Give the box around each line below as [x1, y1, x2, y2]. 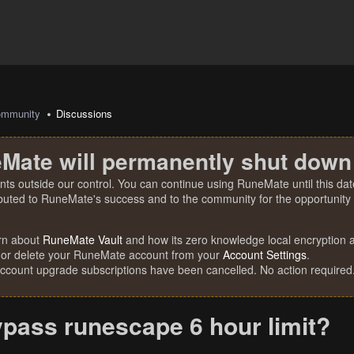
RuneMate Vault [43, 232, 122, 247]
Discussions [56, 106, 113, 121]
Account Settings [223, 247, 307, 262]
